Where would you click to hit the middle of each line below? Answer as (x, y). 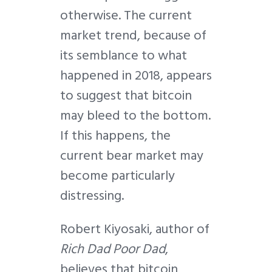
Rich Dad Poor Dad (113, 249)
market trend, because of (133, 36)
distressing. (92, 196)
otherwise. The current (126, 15)
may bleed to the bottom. (135, 116)
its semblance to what (124, 56)
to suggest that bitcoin (126, 96)
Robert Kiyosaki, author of (135, 229)
